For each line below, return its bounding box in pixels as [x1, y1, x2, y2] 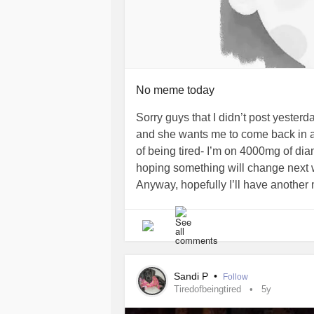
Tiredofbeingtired [174, 284, 241, 294]
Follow [223, 272, 248, 282]
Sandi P [174, 271, 211, 282]
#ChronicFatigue [136, 196, 219, 208]
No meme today [136, 84, 214, 96]
